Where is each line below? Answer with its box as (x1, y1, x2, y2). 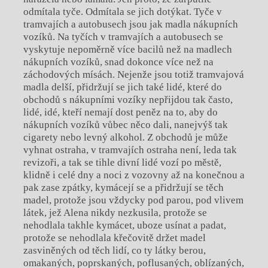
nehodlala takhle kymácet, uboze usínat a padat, (23, 219, 226, 231)
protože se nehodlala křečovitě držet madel (23, 232, 206, 243)
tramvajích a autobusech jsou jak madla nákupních (23, 18, 238, 30)
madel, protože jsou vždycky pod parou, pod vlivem (23, 194, 243, 206)
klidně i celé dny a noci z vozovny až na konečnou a (23, 169, 245, 181)
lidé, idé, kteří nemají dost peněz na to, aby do (23, 106, 218, 118)
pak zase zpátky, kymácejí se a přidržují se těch (23, 181, 224, 193)
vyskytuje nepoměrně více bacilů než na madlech (23, 43, 232, 55)
